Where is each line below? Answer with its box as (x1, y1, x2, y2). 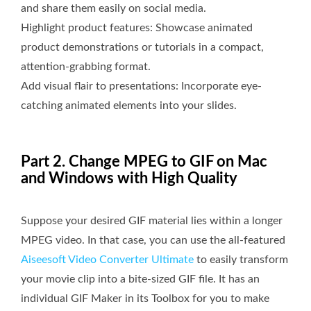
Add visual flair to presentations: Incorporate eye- (21, 81, 262, 92)
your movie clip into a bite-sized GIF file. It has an (21, 274, 260, 285)
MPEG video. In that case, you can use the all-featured (21, 235, 285, 246)
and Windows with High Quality (21, 171, 237, 187)
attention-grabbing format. (21, 61, 151, 73)
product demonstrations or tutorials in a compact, (21, 42, 264, 53)
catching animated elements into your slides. (21, 100, 237, 112)
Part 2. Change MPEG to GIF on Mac (21, 154, 267, 170)
